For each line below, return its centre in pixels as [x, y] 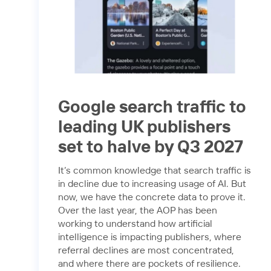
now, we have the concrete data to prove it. [152, 198]
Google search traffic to [152, 107]
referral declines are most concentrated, [146, 251]
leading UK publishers [144, 127]
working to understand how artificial [135, 224]
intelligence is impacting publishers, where [150, 238]
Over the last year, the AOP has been [138, 211]
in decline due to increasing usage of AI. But [152, 184]
